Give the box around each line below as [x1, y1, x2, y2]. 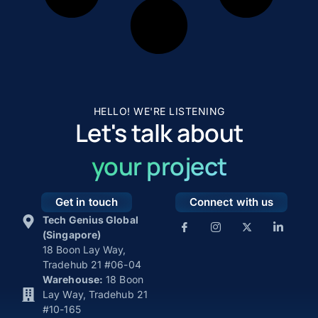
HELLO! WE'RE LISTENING [93, 105, 225, 118]
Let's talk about [75, 116, 243, 150]
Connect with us [189, 195, 274, 209]
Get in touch [55, 195, 119, 209]
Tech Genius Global [43, 214, 138, 226]
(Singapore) [43, 229, 102, 241]
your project [91, 150, 227, 183]
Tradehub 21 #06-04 [43, 258, 141, 271]
